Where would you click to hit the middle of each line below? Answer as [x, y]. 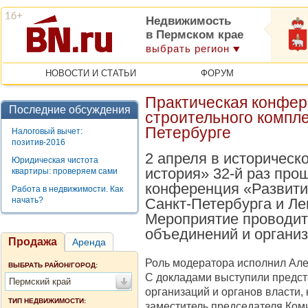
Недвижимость [188, 21]
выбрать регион [188, 48]
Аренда [89, 242]
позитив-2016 [38, 142]
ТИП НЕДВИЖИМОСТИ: [47, 301]
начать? [27, 200]
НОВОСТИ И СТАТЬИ [90, 73]
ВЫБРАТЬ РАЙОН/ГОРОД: [53, 265]
